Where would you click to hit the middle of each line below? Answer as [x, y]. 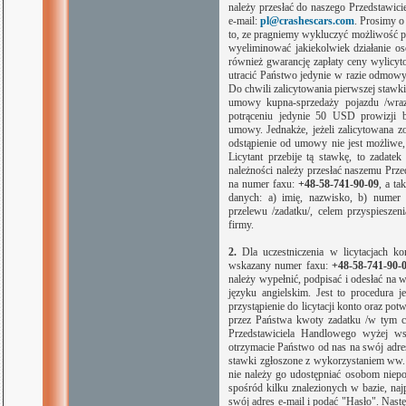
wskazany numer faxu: [280, 266]
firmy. [241, 225]
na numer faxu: [263, 184]
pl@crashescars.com [308, 21]
